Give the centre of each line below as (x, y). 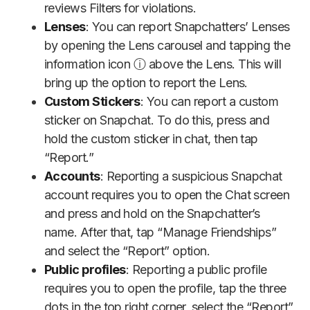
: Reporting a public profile (196, 270)
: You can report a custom (209, 102)
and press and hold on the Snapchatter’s (152, 214)
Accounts (72, 176)
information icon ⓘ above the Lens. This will (163, 64)
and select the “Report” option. (127, 251)
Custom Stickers (92, 102)
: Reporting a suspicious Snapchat (191, 176)
